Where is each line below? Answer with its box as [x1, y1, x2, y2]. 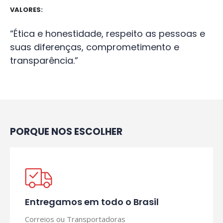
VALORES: [10, 4, 43, 14]
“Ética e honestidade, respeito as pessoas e [10, 27, 205, 40]
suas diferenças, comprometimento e [10, 40, 179, 53]
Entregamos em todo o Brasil [25, 195, 159, 208]
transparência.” [10, 54, 78, 67]
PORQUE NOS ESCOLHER [10, 124, 122, 138]
